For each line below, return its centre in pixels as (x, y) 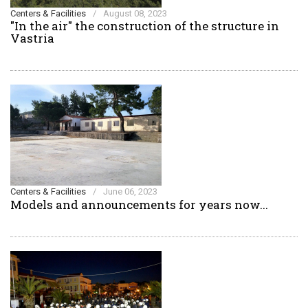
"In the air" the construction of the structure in (145, 26)
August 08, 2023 (135, 13)
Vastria (32, 38)
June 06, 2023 (130, 191)
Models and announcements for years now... (139, 205)
